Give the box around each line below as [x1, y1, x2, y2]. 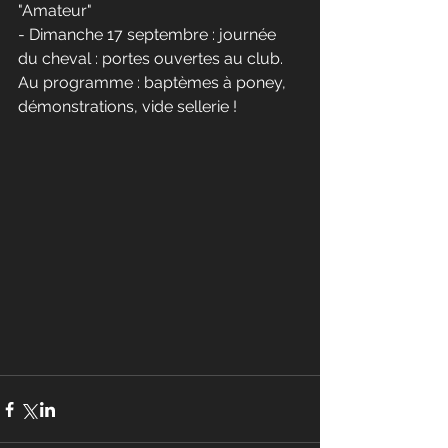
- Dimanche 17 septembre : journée [18, 25, 280, 44]
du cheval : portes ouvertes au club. [18, 49, 287, 68]
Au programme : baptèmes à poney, [18, 73, 290, 92]
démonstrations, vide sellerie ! [18, 97, 241, 116]
